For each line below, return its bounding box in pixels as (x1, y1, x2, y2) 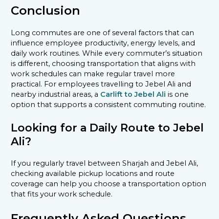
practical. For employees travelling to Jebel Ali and (11, 79, 192, 88)
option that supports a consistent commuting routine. (11, 100, 206, 109)
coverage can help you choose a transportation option (11, 179, 207, 188)
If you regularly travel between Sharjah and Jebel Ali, (11, 158, 198, 168)
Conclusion (11, 3, 81, 18)
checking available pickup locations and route (11, 169, 175, 178)
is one (166, 89, 189, 99)
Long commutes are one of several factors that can (11, 28, 195, 37)
